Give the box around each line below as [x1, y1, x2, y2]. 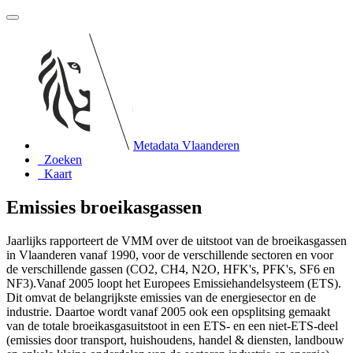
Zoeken [44, 153, 82, 166]
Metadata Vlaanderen [133, 139, 240, 152]
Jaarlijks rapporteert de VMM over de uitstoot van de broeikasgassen [6, 233, 347, 247]
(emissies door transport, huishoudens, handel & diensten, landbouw [6, 333, 344, 347]
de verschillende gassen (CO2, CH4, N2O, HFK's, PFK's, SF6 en [6, 262, 335, 276]
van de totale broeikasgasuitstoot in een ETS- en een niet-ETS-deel [6, 318, 338, 333]
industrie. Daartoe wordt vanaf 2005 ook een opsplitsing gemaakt [6, 304, 330, 318]
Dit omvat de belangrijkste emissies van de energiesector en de [6, 290, 316, 304]
